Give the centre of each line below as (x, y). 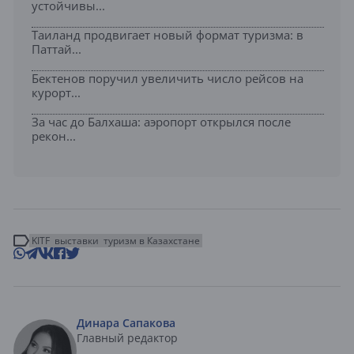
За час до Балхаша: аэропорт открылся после (161, 122)
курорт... (56, 93)
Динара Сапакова (126, 323)
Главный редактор (127, 338)
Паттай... (56, 49)
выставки (77, 241)
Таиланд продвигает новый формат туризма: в (168, 35)
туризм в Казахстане (152, 241)
